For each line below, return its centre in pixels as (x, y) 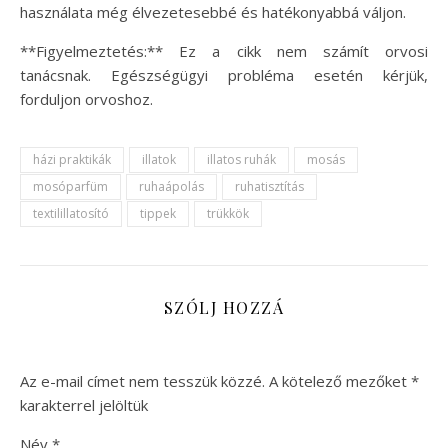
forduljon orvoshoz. (86, 98)
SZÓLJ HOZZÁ (224, 307)
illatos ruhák (241, 159)
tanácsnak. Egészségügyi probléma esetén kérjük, (224, 74)
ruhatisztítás (269, 186)
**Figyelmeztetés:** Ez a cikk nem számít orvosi (224, 50)
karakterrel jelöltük (84, 404)
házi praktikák (72, 159)
